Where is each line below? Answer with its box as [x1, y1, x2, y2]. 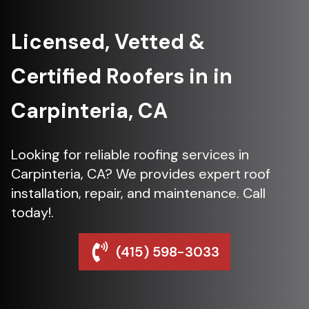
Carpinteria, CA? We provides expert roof [11, 165, 270, 183]
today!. [11, 203, 54, 221]
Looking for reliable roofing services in [11, 146, 249, 163]
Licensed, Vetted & [11, 28, 205, 55]
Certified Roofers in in [11, 63, 232, 90]
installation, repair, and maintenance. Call [11, 184, 266, 202]
